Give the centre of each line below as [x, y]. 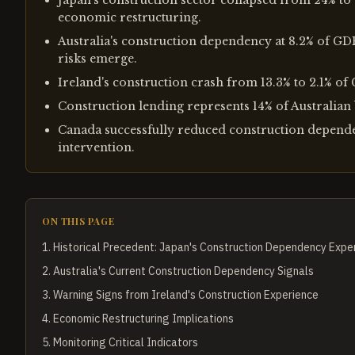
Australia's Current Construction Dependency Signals [183, 271]
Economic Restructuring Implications [143, 319]
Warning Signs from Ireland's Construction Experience [186, 295]
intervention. [96, 147]
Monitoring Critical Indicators [126, 342]
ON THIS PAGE [78, 221]
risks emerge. [97, 59]
